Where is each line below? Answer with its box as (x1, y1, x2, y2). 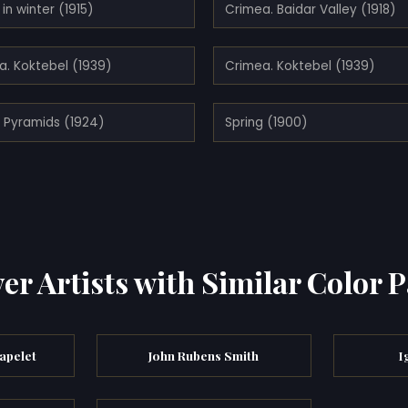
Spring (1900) (225, 113, 308, 131)
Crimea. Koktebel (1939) (225, 56, 375, 75)
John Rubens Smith (148, 346, 260, 363)
